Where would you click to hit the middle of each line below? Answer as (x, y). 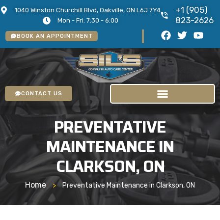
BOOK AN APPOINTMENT (55, 36)
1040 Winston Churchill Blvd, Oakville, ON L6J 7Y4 (88, 10)
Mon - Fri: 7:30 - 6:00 (88, 20)
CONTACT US (42, 94)
